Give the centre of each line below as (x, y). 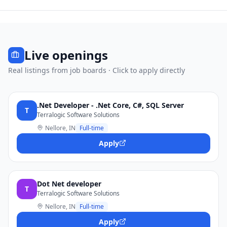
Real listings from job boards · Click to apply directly (97, 70)
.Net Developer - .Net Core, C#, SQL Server (110, 105)
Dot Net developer (69, 184)
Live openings (66, 55)
